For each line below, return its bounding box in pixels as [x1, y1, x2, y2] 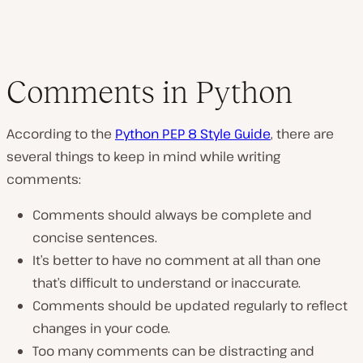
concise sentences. [32, 228, 157, 246]
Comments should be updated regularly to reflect [32, 297, 348, 314]
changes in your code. [32, 319, 170, 337]
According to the [6, 125, 115, 143]
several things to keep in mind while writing [6, 147, 280, 165]
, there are [271, 125, 334, 143]
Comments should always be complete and [32, 206, 312, 224]
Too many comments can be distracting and [32, 342, 314, 360]
